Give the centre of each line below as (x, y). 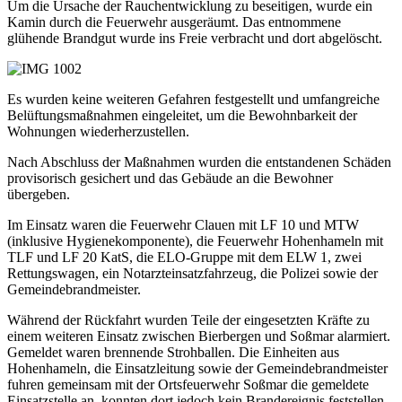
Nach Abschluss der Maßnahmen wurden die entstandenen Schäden (199, 162)
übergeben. (39, 195)
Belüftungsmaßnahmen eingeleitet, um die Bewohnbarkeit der (182, 116)
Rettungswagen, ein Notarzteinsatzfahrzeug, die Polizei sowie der (192, 274)
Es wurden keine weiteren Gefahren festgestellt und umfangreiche (193, 100)
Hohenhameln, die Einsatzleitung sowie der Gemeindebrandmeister (197, 369)
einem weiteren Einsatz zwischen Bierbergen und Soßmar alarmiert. (199, 336)
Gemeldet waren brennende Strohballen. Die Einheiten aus (173, 353)
